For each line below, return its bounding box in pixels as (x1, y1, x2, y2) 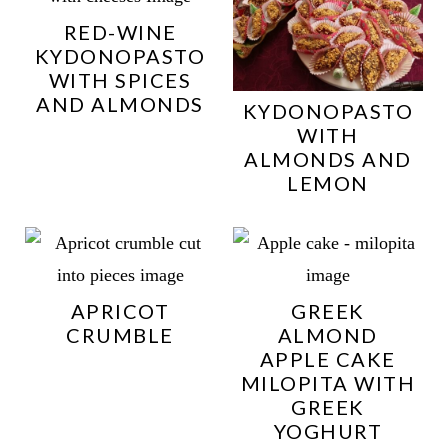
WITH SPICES (48, 67, 192, 92)
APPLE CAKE (259, 346, 396, 371)
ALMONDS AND (244, 146, 412, 171)
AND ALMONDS (36, 91, 204, 116)
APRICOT (70, 298, 170, 323)
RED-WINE (63, 19, 177, 44)
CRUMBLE (66, 322, 174, 347)
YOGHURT (273, 418, 383, 443)
